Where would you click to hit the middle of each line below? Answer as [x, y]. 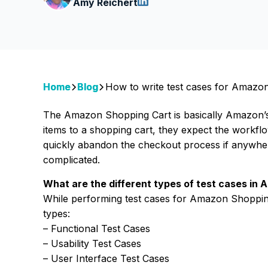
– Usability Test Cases [92, 243]
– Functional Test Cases [97, 228]
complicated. [73, 159]
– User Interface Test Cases [106, 258]
